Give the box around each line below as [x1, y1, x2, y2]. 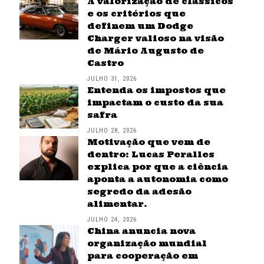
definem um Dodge [87, 21, 193, 32]
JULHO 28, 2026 [87, 127, 137, 135]
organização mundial [87, 238, 207, 249]
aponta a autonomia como [87, 174, 228, 185]
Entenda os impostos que [87, 85, 226, 96]
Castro [87, 58, 124, 69]
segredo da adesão [87, 186, 192, 197]
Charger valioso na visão [87, 33, 224, 44]
